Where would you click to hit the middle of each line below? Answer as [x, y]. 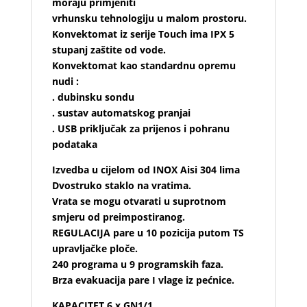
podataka [74, 144]
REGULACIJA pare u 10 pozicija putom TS [148, 232]
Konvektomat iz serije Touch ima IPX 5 [143, 34]
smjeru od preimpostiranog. [118, 217]
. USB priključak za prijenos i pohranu [140, 128]
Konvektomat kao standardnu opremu [144, 65]
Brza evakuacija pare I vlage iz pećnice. [143, 280]
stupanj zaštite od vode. [109, 49]
